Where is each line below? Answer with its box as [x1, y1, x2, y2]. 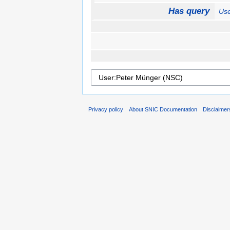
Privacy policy [88, 106, 123, 113]
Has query [168, 6, 209, 16]
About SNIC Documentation [129, 106, 198, 113]
